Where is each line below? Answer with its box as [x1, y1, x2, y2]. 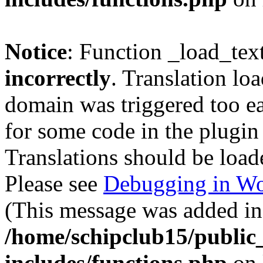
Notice [5, 39, 67, 64]
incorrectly [5, 65, 111, 90]
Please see [5, 171, 103, 196]
